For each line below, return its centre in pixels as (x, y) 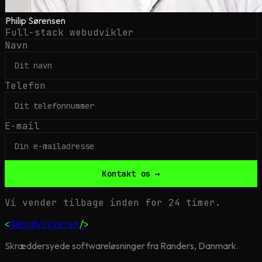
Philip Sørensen (35, 20)
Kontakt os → (131, 173)
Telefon (25, 85)
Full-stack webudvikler (70, 32)
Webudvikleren (44, 224)
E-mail (22, 126)
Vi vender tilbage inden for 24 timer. (113, 202)
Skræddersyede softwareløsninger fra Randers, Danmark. (122, 245)
